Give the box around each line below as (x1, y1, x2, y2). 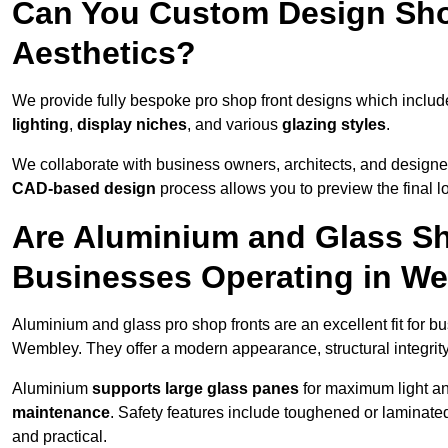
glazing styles (282, 116, 386, 134)
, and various (187, 116, 282, 134)
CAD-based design (12, 180, 156, 198)
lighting (12, 116, 69, 134)
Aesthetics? (12, 35, 196, 72)
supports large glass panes (92, 380, 299, 398)
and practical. (12, 428, 107, 446)
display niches (73, 116, 187, 134)
